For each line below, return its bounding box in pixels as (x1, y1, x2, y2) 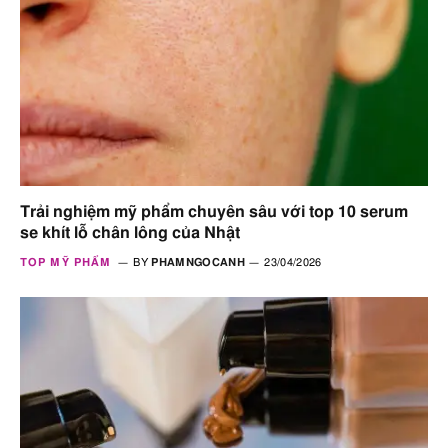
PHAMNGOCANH (151, 256, 246, 268)
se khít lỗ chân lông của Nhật (20, 224, 240, 241)
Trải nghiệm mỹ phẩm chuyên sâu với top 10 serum (20, 203, 408, 220)
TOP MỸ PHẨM (20, 256, 112, 268)
